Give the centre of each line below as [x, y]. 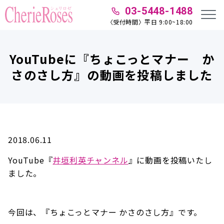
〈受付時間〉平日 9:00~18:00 [150, 22]
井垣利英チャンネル [90, 160]
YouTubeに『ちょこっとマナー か [112, 58]
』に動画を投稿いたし [170, 160]
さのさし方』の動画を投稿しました [112, 74]
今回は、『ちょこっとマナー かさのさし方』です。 [105, 212]
